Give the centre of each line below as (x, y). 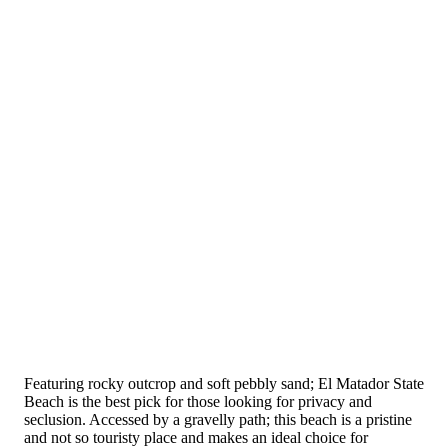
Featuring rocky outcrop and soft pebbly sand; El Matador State (224, 383)
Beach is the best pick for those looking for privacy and (198, 401)
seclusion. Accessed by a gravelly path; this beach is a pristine (218, 419)
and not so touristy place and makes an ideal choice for (196, 437)
